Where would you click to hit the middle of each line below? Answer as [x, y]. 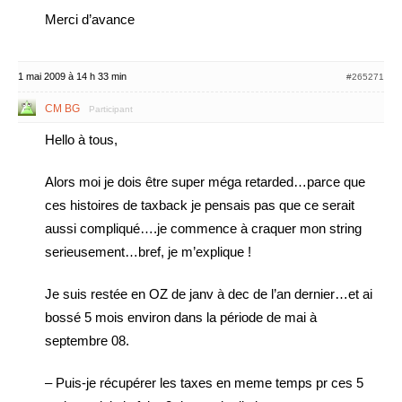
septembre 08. [87, 341]
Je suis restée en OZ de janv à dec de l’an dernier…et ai [209, 294]
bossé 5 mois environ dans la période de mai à [181, 317]
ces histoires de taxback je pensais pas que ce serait [200, 205]
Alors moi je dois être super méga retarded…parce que [205, 182]
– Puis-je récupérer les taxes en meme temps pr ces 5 [204, 383]
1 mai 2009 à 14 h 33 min [72, 76]
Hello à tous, [81, 140]
